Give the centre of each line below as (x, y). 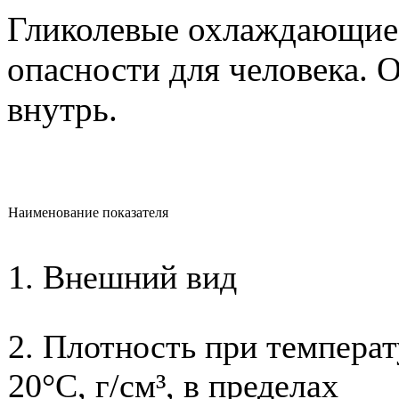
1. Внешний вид (122, 277)
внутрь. (62, 109)
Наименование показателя (90, 212)
